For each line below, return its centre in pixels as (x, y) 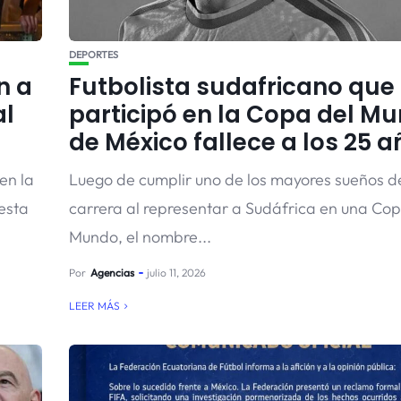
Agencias (112, 273)
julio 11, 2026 (176, 273)
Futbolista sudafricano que (231, 87)
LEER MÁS (94, 306)
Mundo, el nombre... (140, 237)
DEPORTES (93, 55)
